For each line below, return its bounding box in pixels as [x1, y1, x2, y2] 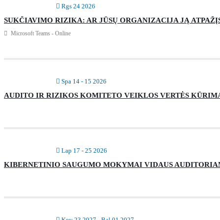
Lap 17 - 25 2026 [61, 146, 107, 154]
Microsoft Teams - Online [9, 29, 71, 37]
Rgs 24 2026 [61, 2, 95, 10]
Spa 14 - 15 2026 [61, 77, 107, 85]
